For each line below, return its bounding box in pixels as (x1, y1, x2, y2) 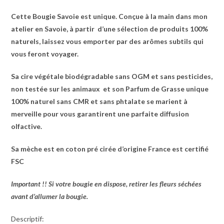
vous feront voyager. (11, 49, 79, 58)
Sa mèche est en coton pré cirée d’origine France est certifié (11, 144, 209, 153)
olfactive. (11, 122, 42, 131)
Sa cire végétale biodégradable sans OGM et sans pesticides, (11, 72, 213, 81)
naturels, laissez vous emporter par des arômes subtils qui (11, 37, 204, 46)
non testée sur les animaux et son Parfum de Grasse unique (11, 84, 209, 93)
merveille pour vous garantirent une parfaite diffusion (11, 109, 189, 118)
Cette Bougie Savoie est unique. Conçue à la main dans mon (11, 12, 208, 21)
